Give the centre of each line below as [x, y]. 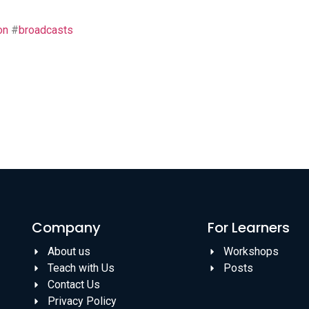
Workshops [251, 251]
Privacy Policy [82, 301]
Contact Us [73, 284]
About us [69, 251]
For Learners [249, 227]
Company [66, 227]
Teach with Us [81, 268]
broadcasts [46, 30]
